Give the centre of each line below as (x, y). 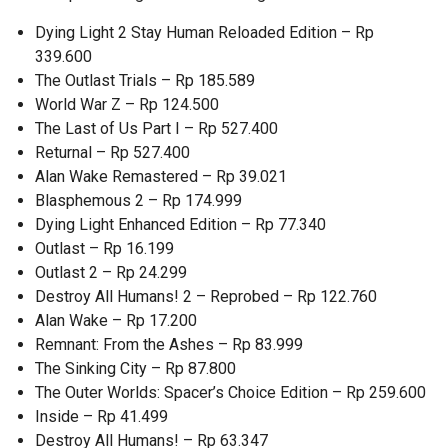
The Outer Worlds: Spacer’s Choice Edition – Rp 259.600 (230, 393)
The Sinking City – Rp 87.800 (135, 369)
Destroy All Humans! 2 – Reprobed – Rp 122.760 (206, 297)
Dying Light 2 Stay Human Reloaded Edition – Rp (204, 33)
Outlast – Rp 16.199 (104, 249)
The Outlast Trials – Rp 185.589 (145, 81)
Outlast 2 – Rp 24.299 (111, 273)
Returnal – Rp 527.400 (112, 153)
